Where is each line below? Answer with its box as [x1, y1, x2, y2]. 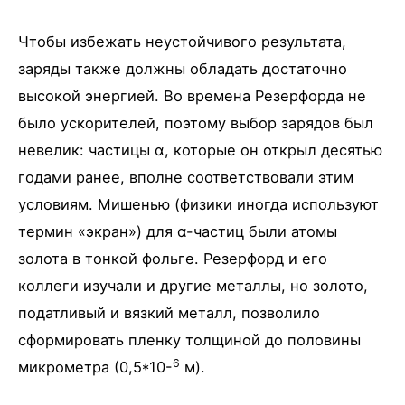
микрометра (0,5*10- [18, 358, 173, 377]
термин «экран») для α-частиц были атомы [18, 222, 337, 241]
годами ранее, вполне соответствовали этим [18, 168, 353, 187]
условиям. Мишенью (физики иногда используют [18, 195, 379, 214]
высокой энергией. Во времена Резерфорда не [18, 87, 366, 106]
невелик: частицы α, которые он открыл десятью [18, 141, 382, 160]
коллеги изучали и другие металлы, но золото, [18, 277, 368, 296]
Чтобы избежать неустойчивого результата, [18, 33, 346, 52]
